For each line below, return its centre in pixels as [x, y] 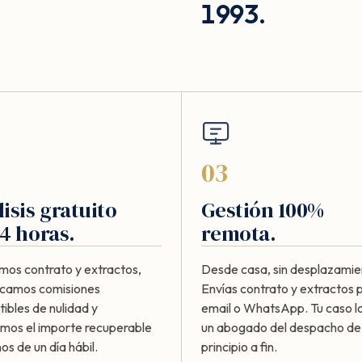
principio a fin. [239, 346]
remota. [238, 233]
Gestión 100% [263, 210]
